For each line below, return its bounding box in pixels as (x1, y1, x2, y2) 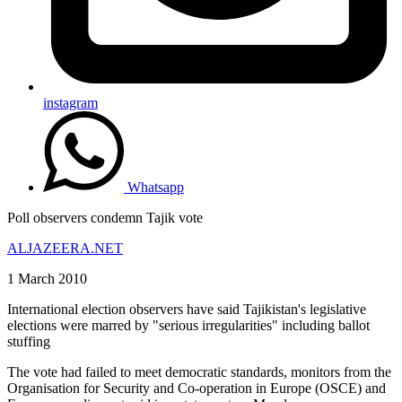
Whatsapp (127, 179, 184, 195)
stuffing (7, 333, 54, 349)
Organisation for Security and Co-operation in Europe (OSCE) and (7, 380, 386, 396)
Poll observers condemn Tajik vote (7, 209, 203, 225)
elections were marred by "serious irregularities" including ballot (7, 317, 370, 333)
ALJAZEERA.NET (7, 240, 123, 256)
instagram (43, 94, 98, 110)
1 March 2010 (7, 270, 87, 286)
